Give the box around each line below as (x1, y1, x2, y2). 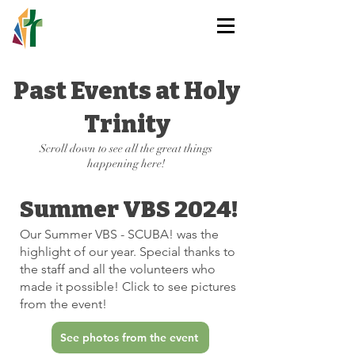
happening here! (87, 157, 165, 170)
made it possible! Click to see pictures (20, 279, 236, 294)
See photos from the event (59, 330, 198, 345)
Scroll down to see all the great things (40, 142, 212, 155)
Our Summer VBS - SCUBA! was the (20, 227, 219, 242)
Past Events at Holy (13, 77, 240, 105)
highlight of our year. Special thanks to (20, 244, 235, 259)
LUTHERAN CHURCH (59, 32, 190, 44)
